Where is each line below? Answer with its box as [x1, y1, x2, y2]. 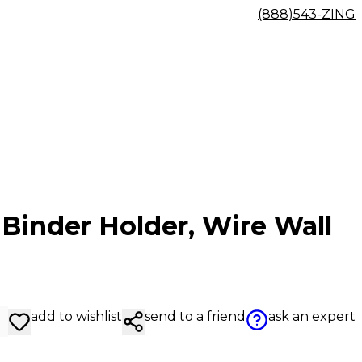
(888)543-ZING [258, 6, 356, 22]
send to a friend [144, 308, 246, 324]
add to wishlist [30, 308, 122, 324]
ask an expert [267, 308, 356, 324]
